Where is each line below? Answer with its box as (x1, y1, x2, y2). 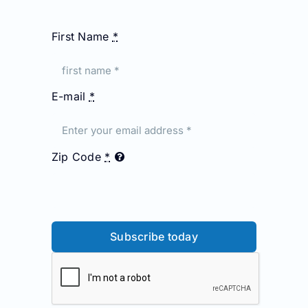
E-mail (51, 89, 89, 104)
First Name (51, 30, 113, 44)
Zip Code (51, 149, 105, 164)
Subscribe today (110, 230, 198, 244)
